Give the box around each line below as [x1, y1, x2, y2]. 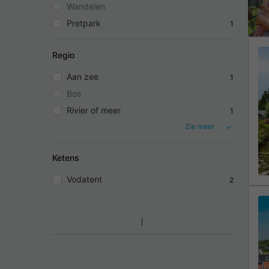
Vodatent [67, 174, 102, 185]
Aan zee [67, 71, 98, 82]
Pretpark [67, 18, 101, 29]
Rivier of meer [67, 105, 121, 116]
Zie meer [185, 122, 214, 131]
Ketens [52, 153, 79, 163]
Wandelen [67, 1, 105, 12]
